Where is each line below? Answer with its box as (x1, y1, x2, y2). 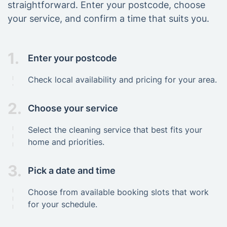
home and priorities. (28, 136, 104, 147)
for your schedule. (28, 199, 97, 209)
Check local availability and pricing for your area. (28, 74, 217, 85)
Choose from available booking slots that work (28, 186, 209, 197)
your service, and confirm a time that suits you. (8, 13, 209, 24)
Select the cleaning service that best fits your (28, 124, 202, 135)
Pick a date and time (28, 165, 116, 176)
